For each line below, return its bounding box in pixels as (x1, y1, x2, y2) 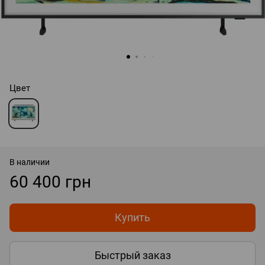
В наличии (9, 157, 50, 167)
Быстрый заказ (94, 249, 171, 262)
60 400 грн (9, 172, 91, 192)
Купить (115, 211, 150, 224)
